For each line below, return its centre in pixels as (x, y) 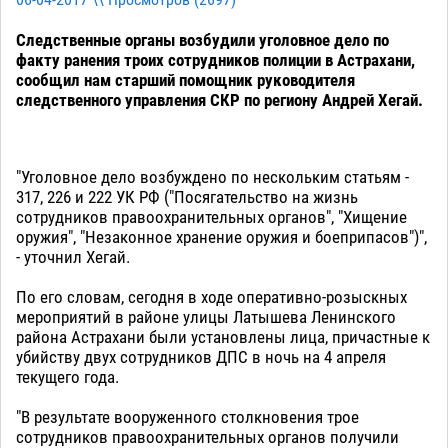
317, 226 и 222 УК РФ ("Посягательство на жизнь (187, 197)
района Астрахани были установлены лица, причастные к (223, 337)
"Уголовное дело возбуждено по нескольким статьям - (212, 177)
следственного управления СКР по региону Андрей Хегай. (219, 100)
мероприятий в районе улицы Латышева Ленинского (206, 317)
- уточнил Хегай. (73, 257)
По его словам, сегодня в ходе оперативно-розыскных (211, 297)
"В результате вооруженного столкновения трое (187, 417)
